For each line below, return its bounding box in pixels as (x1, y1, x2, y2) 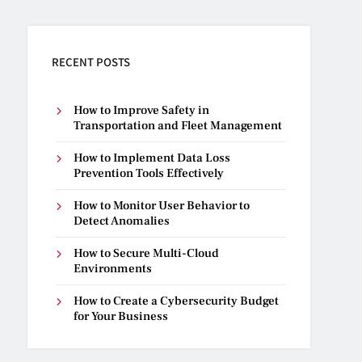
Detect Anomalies (74, 213, 170, 229)
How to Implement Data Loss (74, 150, 231, 166)
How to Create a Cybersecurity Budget (74, 293, 280, 309)
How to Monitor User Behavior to (74, 198, 250, 213)
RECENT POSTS (52, 54, 131, 69)
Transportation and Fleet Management (74, 118, 283, 133)
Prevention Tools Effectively (74, 166, 225, 181)
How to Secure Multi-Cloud (74, 246, 220, 261)
